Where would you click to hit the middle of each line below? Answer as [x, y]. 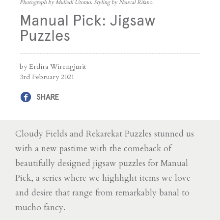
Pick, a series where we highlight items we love [103, 178]
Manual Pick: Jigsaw [88, 20]
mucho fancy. [40, 207]
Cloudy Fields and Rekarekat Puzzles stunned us [105, 134]
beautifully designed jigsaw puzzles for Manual [102, 163]
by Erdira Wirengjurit [53, 66]
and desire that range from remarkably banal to [102, 192]
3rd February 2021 [47, 77]
